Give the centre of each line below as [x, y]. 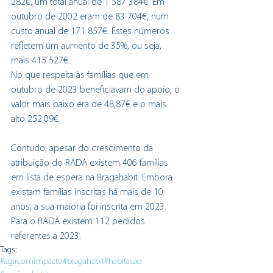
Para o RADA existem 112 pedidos [79, 222]
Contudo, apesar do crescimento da [83, 148]
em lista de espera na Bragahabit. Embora [93, 178]
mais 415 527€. [41, 61]
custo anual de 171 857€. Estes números [91, 31]
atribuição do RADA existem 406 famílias [91, 163]
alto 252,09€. [36, 119]
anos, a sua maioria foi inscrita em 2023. [90, 207]
